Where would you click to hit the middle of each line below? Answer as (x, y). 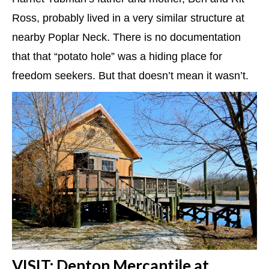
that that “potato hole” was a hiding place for (117, 57)
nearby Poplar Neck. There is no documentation (126, 38)
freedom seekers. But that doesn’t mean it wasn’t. (130, 76)
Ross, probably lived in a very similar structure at (128, 18)
